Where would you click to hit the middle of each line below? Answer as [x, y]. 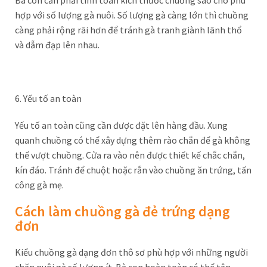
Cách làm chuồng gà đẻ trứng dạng [122, 211]
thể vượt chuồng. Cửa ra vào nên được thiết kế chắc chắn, [130, 155]
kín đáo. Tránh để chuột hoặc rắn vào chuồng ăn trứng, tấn [133, 170]
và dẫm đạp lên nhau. [57, 45]
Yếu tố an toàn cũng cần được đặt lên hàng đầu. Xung [121, 125]
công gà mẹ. [39, 185]
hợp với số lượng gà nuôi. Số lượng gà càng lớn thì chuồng [132, 15]
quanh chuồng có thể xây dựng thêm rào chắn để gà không [133, 140]
